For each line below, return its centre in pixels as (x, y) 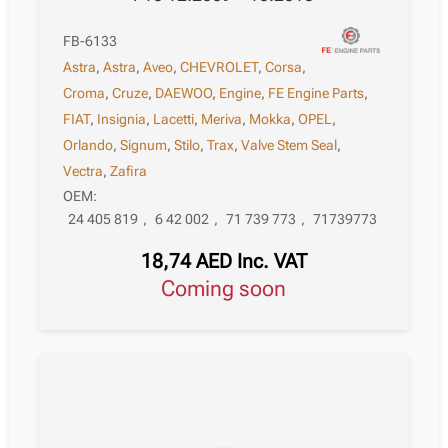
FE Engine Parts (316, 92)
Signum (144, 144)
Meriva (222, 118)
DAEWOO (184, 92)
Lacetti (174, 118)
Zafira (129, 170)
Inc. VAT (271, 261)
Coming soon (231, 289)
